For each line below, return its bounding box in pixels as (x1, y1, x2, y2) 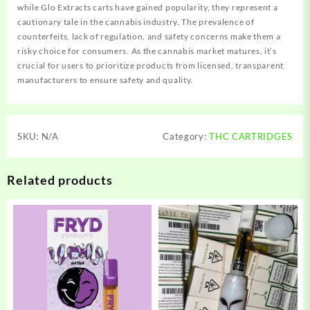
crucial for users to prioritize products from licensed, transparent (17, 60, 284, 71)
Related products (7, 172, 113, 188)
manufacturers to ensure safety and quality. (17, 74, 194, 85)
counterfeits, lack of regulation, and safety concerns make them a (17, 30, 281, 42)
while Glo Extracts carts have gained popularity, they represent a (17, 1, 278, 12)
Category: (163, 130, 210, 142)
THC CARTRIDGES (209, 130, 293, 142)
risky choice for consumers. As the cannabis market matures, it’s (17, 45, 277, 56)
